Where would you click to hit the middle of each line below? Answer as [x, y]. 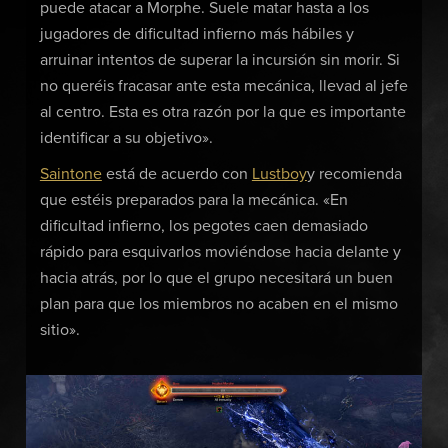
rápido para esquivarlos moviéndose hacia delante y [220, 251]
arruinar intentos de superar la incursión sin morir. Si [219, 60]
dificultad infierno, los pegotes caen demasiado [203, 225]
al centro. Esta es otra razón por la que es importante [222, 112]
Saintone [70, 173]
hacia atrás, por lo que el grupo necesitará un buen [216, 277]
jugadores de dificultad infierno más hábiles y [196, 34]
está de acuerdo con [176, 173]
